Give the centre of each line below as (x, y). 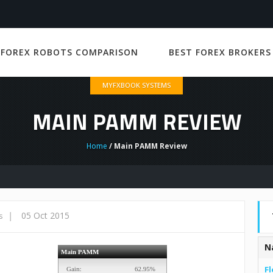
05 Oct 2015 (45, 215)
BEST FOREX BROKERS (220, 52)
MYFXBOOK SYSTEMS (136, 85)
